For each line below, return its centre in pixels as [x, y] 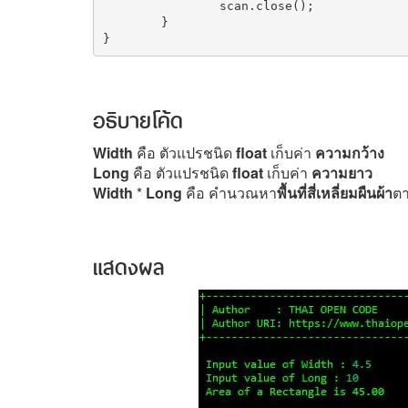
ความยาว [342, 173]
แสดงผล [128, 265]
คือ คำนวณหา [231, 193]
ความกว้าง [350, 153]
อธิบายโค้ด [138, 118]
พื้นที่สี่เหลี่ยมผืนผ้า [335, 193]
